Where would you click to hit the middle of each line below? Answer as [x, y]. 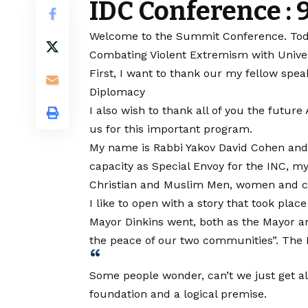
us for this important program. [171, 129]
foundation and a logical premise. [178, 294]
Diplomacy [117, 92]
